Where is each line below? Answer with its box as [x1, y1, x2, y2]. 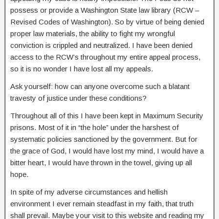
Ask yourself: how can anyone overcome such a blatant [10, 82, 190, 90]
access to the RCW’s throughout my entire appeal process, [10, 53, 200, 61]
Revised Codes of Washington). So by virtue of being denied [10, 18, 204, 26]
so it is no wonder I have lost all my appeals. [10, 65, 153, 73]
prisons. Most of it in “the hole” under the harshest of [10, 123, 179, 131]
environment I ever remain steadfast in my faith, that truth [10, 199, 194, 208]
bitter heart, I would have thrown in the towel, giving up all [10, 158, 192, 167]
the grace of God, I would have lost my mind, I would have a [10, 147, 204, 155]
